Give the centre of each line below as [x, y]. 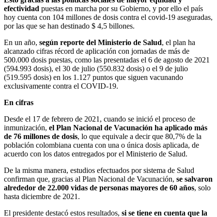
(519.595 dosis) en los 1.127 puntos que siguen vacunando [93, 77]
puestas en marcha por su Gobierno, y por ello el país [121, 8]
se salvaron [194, 179]
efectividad [22, 8]
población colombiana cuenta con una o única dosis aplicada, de [101, 145]
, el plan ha [178, 42]
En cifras [19, 102]
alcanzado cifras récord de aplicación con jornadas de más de [97, 51]
